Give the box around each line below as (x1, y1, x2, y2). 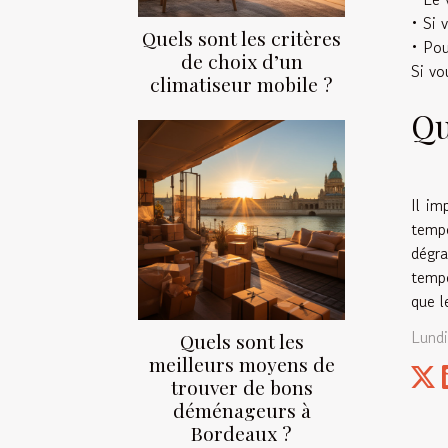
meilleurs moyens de (148, 351, 335, 378)
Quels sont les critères (142, 25, 341, 52)
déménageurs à (172, 397, 311, 424)
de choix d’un (180, 48, 303, 75)
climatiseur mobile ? (150, 71, 333, 98)
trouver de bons (170, 374, 313, 401)
